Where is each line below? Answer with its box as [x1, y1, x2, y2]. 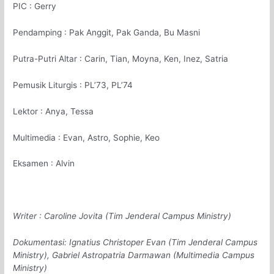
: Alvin [51, 158, 75, 169]
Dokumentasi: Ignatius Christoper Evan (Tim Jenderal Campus [13, 237, 258, 248]
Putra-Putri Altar [13, 53, 78, 64]
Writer [13, 211, 37, 221]
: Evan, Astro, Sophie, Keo [58, 132, 160, 143]
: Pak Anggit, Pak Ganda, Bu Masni [64, 28, 201, 38]
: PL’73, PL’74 [80, 80, 133, 90]
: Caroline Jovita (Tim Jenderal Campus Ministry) [39, 211, 232, 221]
